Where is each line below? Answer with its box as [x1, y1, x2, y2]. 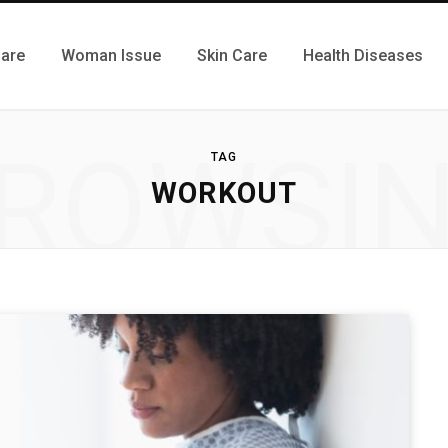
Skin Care [197, 46, 268, 65]
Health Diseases [303, 46, 424, 65]
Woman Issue [61, 46, 162, 65]
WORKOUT [151, 176, 297, 210]
